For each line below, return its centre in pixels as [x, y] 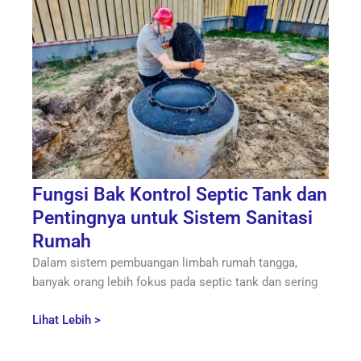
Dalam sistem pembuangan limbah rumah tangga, [165, 263]
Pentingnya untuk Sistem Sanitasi [172, 218]
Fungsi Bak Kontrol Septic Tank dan [180, 195]
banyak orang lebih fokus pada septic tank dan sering [175, 282]
